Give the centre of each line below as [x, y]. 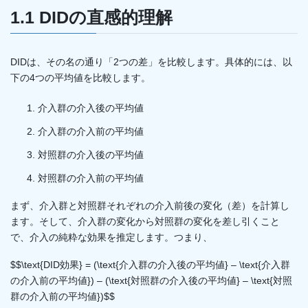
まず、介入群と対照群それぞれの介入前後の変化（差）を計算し [150, 205]
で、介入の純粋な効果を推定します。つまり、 [111, 237]
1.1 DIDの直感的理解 [91, 18]
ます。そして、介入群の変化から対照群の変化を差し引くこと [145, 221]
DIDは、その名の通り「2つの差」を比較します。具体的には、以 [151, 62]
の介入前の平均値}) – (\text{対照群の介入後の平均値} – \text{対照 [151, 280]
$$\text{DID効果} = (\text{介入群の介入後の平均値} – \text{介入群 [150, 264]
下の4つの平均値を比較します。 [80, 77]
